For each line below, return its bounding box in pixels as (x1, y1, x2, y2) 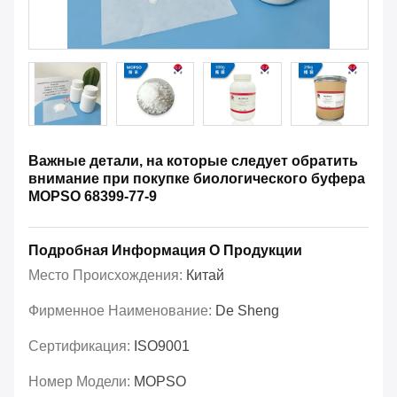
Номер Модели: (28, 374, 134, 390)
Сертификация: (28, 339, 134, 354)
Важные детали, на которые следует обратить (28, 153, 358, 169)
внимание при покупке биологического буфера (28, 171, 365, 187)
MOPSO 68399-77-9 (28, 189, 157, 205)
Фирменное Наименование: (28, 303, 215, 319)
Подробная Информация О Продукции (28, 243, 302, 259)
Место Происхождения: (28, 268, 186, 284)
